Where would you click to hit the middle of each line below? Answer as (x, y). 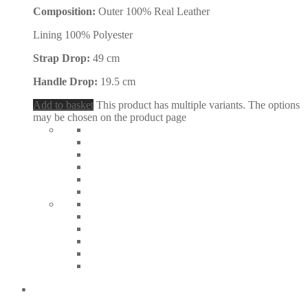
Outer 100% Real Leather (154, 12)
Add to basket (63, 105)
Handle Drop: (67, 82)
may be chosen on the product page (110, 118)
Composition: (66, 12)
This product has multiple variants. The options (198, 105)
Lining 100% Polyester (83, 35)
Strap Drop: (63, 58)
